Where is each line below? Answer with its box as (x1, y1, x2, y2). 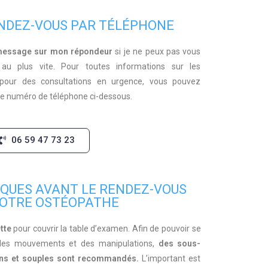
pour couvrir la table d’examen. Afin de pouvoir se (11, 224, 201, 233)
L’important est (139, 254, 201, 263)
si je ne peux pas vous (112, 47, 201, 56)
